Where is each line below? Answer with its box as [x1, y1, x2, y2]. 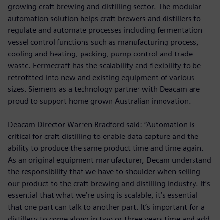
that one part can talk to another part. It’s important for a [8, 202, 205, 212]
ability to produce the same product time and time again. [8, 143, 204, 153]
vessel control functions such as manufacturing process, [8, 37, 199, 47]
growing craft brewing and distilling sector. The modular [8, 2, 201, 12]
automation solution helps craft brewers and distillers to [8, 14, 201, 24]
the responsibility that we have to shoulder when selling [8, 167, 200, 177]
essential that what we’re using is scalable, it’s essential [8, 191, 197, 200]
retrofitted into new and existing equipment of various [8, 73, 194, 82]
